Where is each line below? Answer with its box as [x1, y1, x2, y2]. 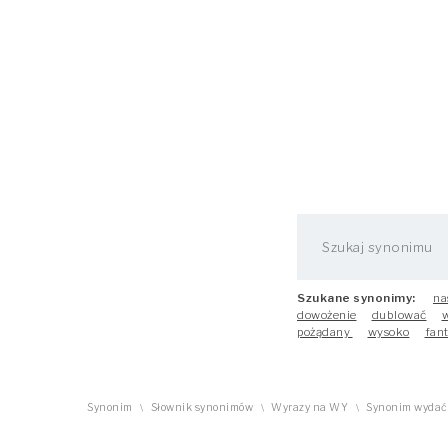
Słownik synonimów [150, 401, 253, 414]
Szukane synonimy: [297, 291, 416, 305]
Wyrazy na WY [271, 401, 348, 414]
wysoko [367, 325, 410, 339]
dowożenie [297, 308, 357, 322]
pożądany [297, 325, 353, 339]
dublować [371, 308, 427, 322]
